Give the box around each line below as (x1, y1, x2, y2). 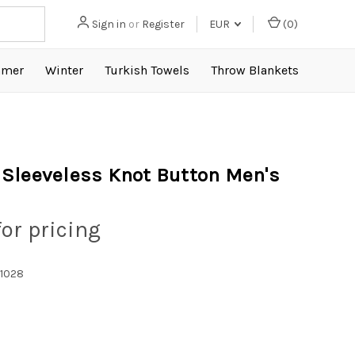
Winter (45, 63, 84, 78)
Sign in (92, 17, 126, 31)
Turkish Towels (105, 63, 190, 78)
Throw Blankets (211, 63, 300, 78)
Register (142, 17, 185, 31)
